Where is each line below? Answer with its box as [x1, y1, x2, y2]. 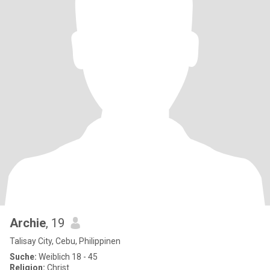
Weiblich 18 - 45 [37, 252, 98, 262]
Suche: [10, 252, 37, 262]
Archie [10, 216, 46, 230]
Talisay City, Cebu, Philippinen [10, 236, 121, 246]
